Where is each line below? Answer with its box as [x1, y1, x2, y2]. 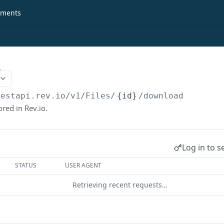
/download [138, 91, 184, 100]
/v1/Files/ [65, 91, 116, 100]
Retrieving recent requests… [72, 180, 167, 189]
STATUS [15, 161, 37, 169]
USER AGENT [65, 161, 102, 169]
